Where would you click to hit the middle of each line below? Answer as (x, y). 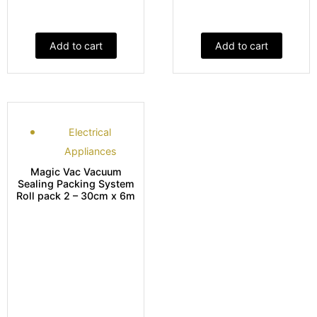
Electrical (90, 132)
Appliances (90, 151)
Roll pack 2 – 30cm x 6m (76, 195)
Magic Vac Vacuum (76, 171)
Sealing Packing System (76, 183)
